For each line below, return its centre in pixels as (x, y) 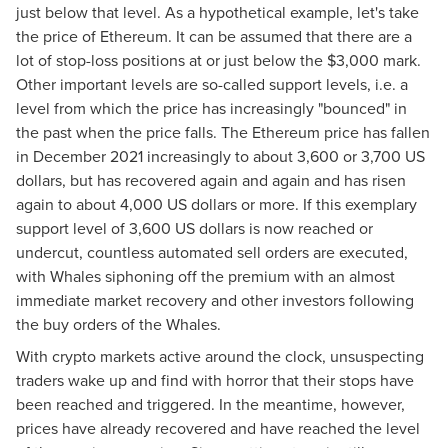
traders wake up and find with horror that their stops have (215, 379)
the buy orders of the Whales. (118, 323)
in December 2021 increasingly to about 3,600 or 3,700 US (220, 155)
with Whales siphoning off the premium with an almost (205, 275)
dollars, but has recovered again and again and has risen (211, 179)
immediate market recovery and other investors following (215, 299)
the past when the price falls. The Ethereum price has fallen (223, 131)
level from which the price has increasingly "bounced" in (211, 107)
